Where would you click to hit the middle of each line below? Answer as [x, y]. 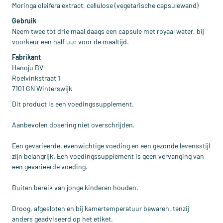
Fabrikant [26, 57]
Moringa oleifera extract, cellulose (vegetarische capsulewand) [105, 5]
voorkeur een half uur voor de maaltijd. [70, 42]
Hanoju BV [28, 67]
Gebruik [24, 21]
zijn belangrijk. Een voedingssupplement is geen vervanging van [108, 156]
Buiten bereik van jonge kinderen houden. [75, 187]
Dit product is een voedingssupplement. [73, 104]
